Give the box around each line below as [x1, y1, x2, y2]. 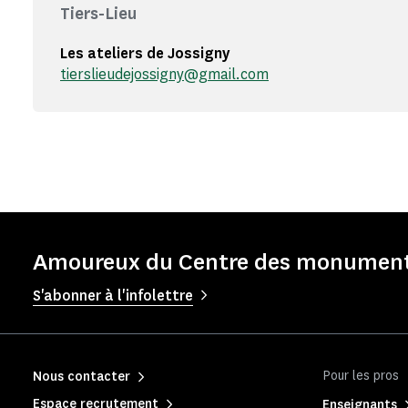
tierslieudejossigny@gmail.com [60, 65, 269, 84]
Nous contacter [33, 368, 130, 385]
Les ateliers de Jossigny [60, 44, 229, 63]
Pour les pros [322, 367, 399, 384]
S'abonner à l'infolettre [33, 286, 193, 305]
